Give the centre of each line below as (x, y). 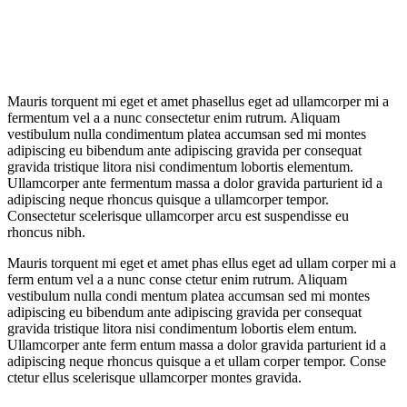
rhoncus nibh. (46, 232)
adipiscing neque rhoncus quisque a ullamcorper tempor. (168, 199)
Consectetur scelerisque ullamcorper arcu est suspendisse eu (178, 215)
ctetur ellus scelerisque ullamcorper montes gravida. (154, 377)
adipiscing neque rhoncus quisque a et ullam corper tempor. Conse (197, 361)
